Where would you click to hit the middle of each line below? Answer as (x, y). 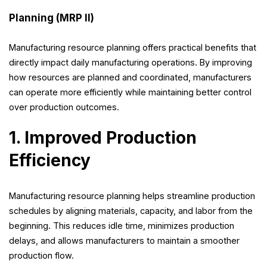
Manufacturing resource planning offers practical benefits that (133, 48)
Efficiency (50, 161)
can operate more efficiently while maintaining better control (130, 92)
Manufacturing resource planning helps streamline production (132, 196)
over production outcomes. (64, 107)
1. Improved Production (103, 138)
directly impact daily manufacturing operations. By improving (131, 63)
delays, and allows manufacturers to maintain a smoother (124, 241)
